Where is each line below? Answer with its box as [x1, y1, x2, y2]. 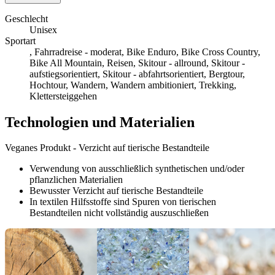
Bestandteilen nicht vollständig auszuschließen [29, 207, 209, 219]
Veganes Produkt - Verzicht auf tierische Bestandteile [5, 142, 209, 153]
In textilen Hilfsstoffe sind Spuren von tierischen [29, 196, 216, 207]
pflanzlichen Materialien [29, 174, 123, 185]
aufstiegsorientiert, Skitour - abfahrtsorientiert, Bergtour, [29, 68, 245, 79]
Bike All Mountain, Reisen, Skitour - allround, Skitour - [29, 57, 245, 68]
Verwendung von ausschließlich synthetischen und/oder [29, 163, 244, 174]
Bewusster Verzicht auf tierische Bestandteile [29, 185, 203, 196]
